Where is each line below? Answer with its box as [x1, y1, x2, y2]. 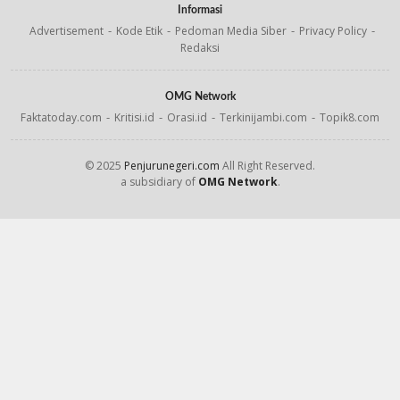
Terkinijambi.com [220, 109, 307, 125]
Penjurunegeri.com [124, 157, 220, 173]
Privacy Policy [299, 22, 367, 38]
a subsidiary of [120, 173, 198, 189]
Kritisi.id [114, 109, 154, 125]
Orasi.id [167, 109, 207, 125]
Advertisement [29, 22, 104, 38]
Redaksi [180, 39, 220, 55]
